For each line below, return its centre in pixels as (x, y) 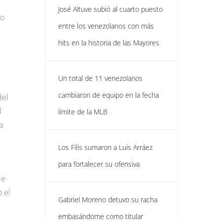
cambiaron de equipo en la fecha (109, 95)
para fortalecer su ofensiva (99, 164)
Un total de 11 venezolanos (100, 78)
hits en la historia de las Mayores (109, 43)
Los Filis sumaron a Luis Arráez (105, 147)
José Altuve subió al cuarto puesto (110, 9)
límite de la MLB (83, 112)
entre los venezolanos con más (106, 26)
